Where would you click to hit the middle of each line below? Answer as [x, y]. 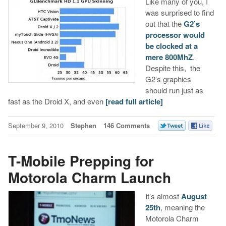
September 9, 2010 [37, 126]
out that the [164, 24]
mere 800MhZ [169, 57]
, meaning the [182, 207]
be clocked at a [171, 46]
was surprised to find [179, 13]
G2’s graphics [168, 79]
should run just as [174, 90]
